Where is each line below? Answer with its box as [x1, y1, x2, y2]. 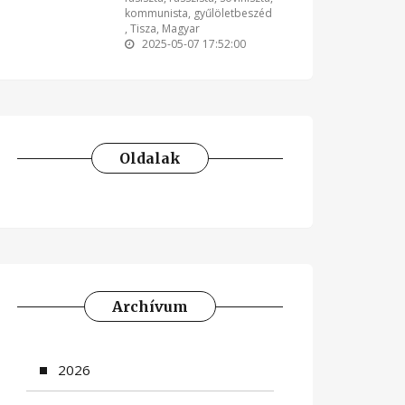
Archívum [112, 297, 188, 316]
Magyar [161, 21, 200, 36]
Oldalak [119, 149, 181, 167]
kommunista [124, 5, 188, 21]
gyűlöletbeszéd [193, 5, 272, 21]
